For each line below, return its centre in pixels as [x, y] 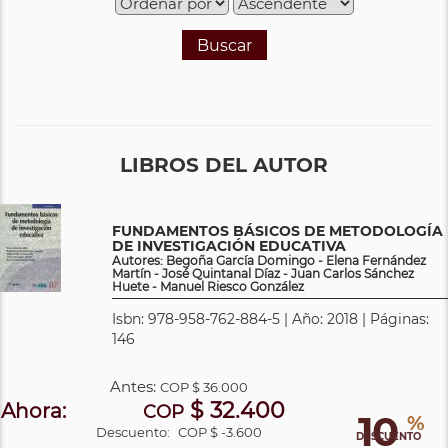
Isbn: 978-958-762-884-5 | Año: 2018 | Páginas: [270, 318]
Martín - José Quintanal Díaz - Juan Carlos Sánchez [263, 273]
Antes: [135, 386]
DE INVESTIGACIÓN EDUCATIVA [229, 245]
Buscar [224, 45]
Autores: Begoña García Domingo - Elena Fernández [269, 260]
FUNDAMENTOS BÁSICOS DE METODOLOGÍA [277, 230]
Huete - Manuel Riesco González [208, 286]
